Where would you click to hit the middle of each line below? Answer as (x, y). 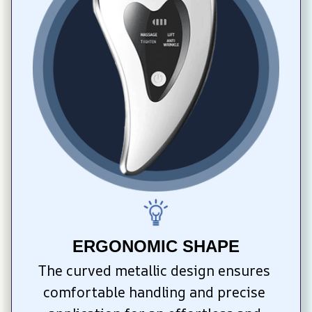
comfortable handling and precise (154, 292)
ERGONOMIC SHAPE (156, 246)
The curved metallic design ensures (154, 270)
